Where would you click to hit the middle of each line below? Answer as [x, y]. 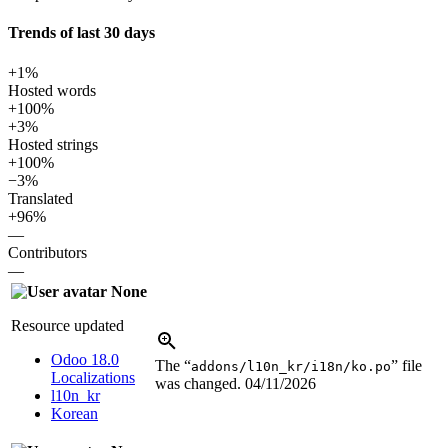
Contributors [47, 252]
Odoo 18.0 [85, 359]
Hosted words [52, 90]
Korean [74, 413]
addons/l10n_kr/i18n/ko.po [291, 366]
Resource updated [67, 325]
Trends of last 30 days [81, 33]
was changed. [200, 383]
